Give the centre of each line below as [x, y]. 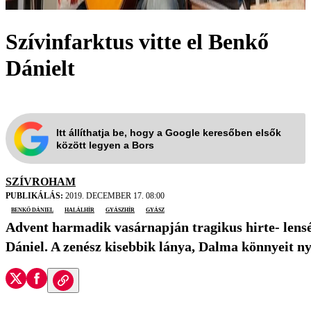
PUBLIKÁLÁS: [34, 196]
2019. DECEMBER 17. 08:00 [114, 196]
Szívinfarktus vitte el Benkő [137, 41]
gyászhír [120, 209]
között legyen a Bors [105, 145]
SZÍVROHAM [41, 182]
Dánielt [40, 68]
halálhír [79, 209]
